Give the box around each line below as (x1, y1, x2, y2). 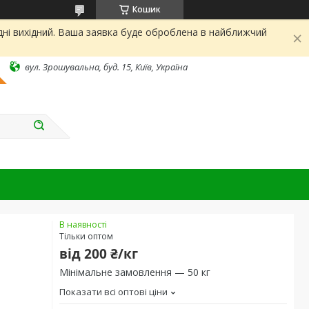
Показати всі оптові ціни (59, 286, 168, 298)
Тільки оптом (59, 230, 113, 242)
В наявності (59, 219, 107, 230)
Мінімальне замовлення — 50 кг (59, 266, 210, 279)
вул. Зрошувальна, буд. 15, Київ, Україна (25, 60, 188, 73)
